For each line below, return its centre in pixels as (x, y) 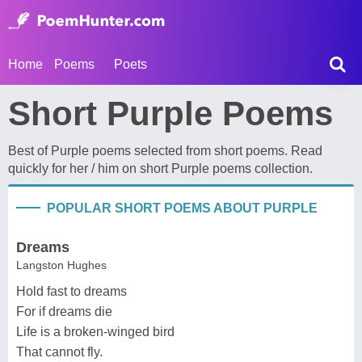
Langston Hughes (61, 265)
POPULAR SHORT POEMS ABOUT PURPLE (182, 208)
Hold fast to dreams (72, 291)
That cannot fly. (59, 352)
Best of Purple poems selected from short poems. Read (165, 151)
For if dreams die (64, 311)
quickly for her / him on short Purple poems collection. (160, 168)
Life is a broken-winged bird (95, 332)
